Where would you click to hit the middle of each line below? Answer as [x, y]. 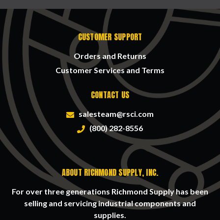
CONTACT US [110, 95]
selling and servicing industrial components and [110, 203]
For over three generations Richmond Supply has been [110, 192]
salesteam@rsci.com [115, 114]
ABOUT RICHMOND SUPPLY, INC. [110, 173]
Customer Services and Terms [110, 70]
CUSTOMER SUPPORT [110, 37]
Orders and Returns [110, 56]
